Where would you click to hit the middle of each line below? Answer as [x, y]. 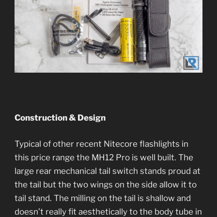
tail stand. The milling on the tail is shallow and [103, 198]
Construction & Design [60, 118]
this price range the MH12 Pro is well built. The [104, 157]
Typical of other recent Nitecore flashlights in [101, 144]
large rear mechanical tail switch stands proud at [108, 171]
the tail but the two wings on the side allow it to [106, 184]
